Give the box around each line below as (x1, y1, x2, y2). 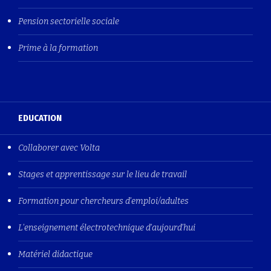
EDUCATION (18, 112, 62, 123)
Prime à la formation (18, 42, 98, 53)
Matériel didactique (18, 249, 93, 260)
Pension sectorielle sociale (18, 16, 119, 27)
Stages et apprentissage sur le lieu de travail (18, 169, 187, 180)
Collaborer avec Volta (18, 142, 100, 153)
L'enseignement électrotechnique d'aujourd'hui (18, 222, 195, 233)
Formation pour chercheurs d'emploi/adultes (18, 195, 189, 206)
